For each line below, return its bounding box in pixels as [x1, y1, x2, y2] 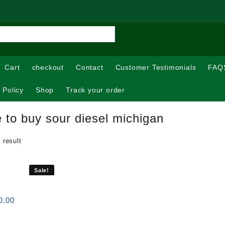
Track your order [66, 86, 126, 94]
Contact [76, 63, 103, 71]
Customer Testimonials [115, 63, 196, 71]
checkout [32, 63, 64, 71]
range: [14, 206, 38, 214]
